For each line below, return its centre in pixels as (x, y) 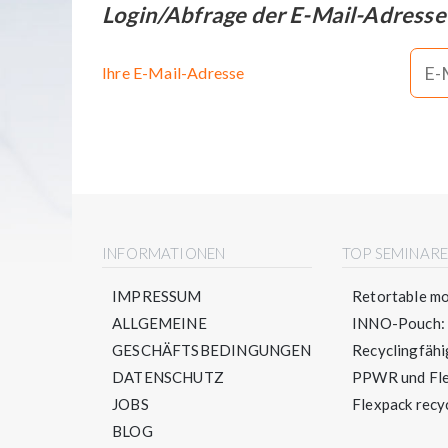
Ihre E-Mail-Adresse (173, 72)
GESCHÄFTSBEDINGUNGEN (212, 349)
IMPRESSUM (157, 295)
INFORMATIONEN (164, 252)
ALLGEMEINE (159, 322)
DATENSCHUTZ (168, 376)
